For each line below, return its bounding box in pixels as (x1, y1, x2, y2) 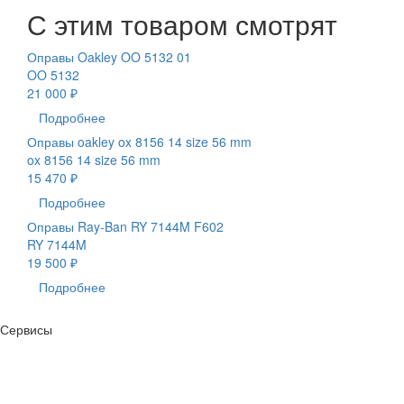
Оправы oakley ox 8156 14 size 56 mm (27, 132, 252, 151)
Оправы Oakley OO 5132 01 (27, 47, 191, 66)
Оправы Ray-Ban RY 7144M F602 (27, 216, 224, 235)
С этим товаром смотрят (27, 4, 337, 43)
